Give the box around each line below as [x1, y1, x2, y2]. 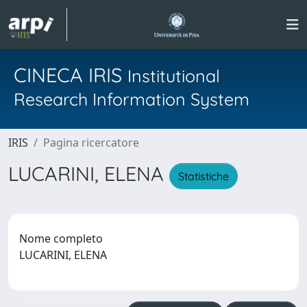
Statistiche [178, 169, 229, 183]
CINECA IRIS [14, 62, 127, 87]
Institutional [127, 65, 220, 86]
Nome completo [19, 230, 103, 246]
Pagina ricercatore [43, 135, 139, 150]
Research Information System [14, 88, 249, 110]
